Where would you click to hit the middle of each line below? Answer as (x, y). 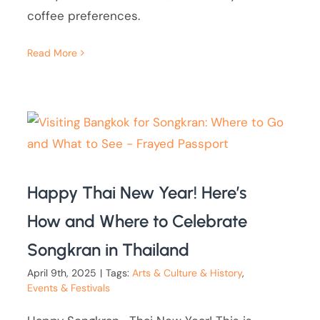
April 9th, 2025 (62, 273)
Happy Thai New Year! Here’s (137, 193)
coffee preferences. (84, 16)
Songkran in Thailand (109, 250)
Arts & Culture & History (187, 273)
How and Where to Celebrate (137, 221)
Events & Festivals (69, 288)
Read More (52, 53)
